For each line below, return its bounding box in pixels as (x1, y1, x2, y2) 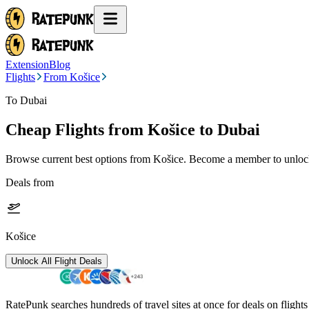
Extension (6, 59, 49, 70)
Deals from (6, 176, 54, 188)
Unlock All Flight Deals (11, 255, 102, 266)
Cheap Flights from (6, 120, 143, 139)
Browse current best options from (6, 152, 153, 165)
